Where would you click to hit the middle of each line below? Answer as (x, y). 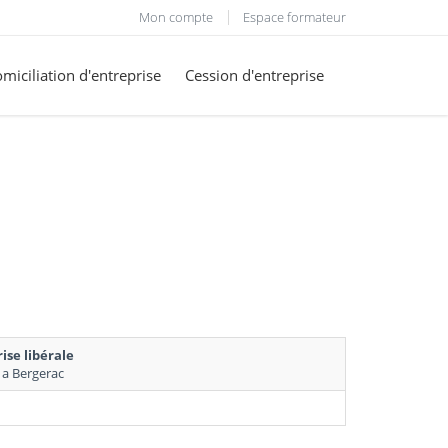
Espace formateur (294, 17)
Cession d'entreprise (254, 75)
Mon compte (176, 17)
